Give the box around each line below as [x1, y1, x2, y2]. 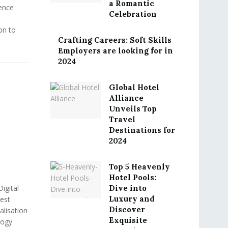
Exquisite [108, 215, 147, 225]
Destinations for [108, 125, 175, 135]
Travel [108, 115, 135, 124]
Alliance [108, 93, 144, 103]
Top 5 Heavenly [108, 162, 170, 172]
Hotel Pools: [108, 173, 156, 182]
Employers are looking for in [58, 46, 173, 55]
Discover [108, 205, 145, 214]
